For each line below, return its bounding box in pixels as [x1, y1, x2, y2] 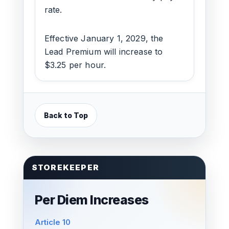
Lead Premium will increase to [44, 47, 163, 57]
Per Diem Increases [34, 192, 149, 208]
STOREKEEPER [31, 163, 99, 172]
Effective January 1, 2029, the [44, 33, 164, 43]
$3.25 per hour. [44, 60, 106, 70]
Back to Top [43, 111, 88, 120]
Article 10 [34, 217, 71, 227]
